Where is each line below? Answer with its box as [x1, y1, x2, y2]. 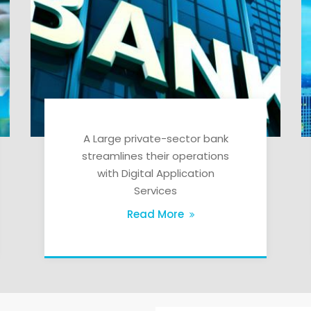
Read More [127, 206, 184, 221]
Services [134, 183, 177, 198]
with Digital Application [96, 165, 215, 180]
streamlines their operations [82, 148, 229, 163]
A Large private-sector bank [83, 131, 228, 146]
